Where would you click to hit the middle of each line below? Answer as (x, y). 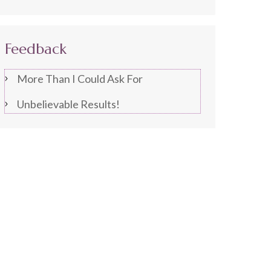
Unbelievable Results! (68, 104)
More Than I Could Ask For (80, 79)
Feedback (35, 49)
